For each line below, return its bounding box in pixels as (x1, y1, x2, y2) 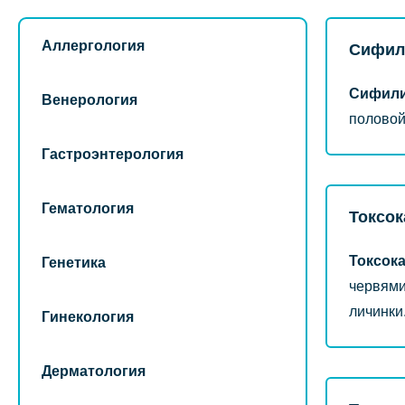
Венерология (42, 92, 137, 108)
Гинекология (42, 309, 134, 325)
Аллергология (42, 38, 145, 53)
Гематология (42, 201, 134, 216)
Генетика (42, 255, 106, 270)
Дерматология (42, 363, 146, 379)
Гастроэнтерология (42, 146, 184, 162)
